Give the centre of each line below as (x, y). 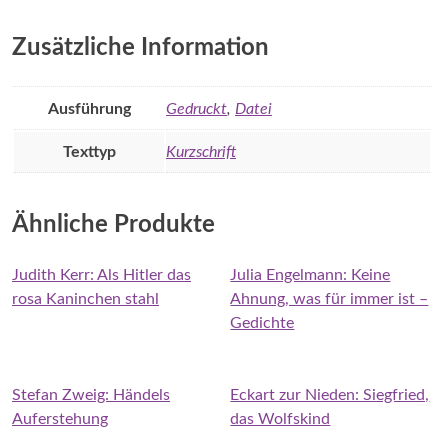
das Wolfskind (280, 418)
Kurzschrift (201, 151)
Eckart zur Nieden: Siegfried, (330, 394)
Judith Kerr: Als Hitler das (101, 274)
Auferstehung (60, 418)
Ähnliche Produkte (113, 224)
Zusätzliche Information (140, 47)
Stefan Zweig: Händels (91, 394)
